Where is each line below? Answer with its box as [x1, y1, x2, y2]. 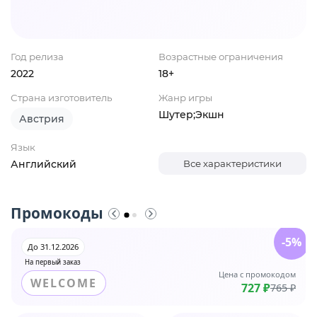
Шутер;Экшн [158, 108, 224, 122]
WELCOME [30, 275, 97, 292]
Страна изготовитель [11, 92, 112, 104]
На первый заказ [25, 258, 81, 267]
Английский [11, 158, 76, 171]
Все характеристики [183, 158, 282, 170]
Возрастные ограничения [158, 51, 283, 63]
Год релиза [11, 51, 64, 63]
